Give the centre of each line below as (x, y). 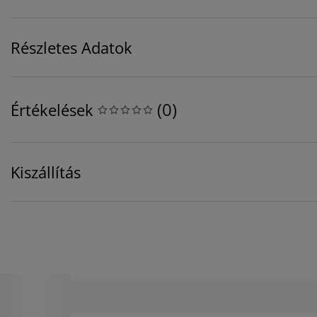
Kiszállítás (46, 172)
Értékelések (52, 110)
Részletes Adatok (71, 48)
